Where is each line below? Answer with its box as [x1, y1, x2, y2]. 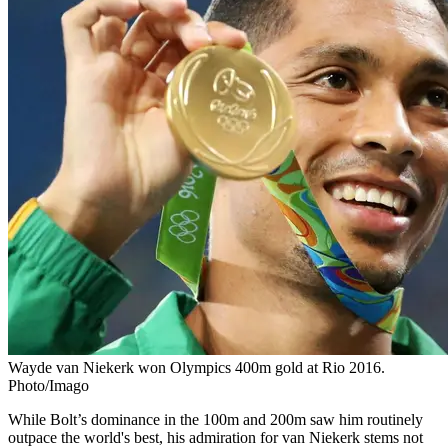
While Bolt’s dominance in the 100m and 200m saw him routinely [8, 410, 423, 428]
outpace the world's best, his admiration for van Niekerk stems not [8, 428, 423, 446]
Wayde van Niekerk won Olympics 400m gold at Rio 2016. [8, 358, 385, 376]
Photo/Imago [8, 376, 89, 394]
